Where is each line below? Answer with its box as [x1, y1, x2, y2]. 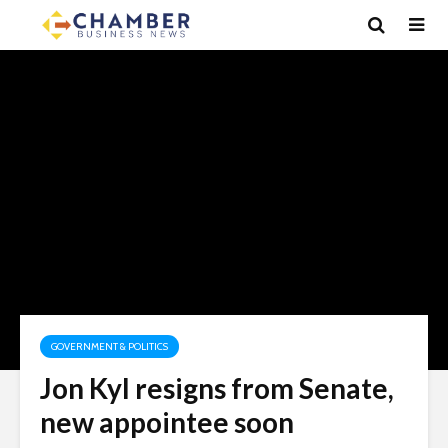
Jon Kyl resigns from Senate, [40, 371, 394, 405]
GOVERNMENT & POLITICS [51, 340, 168, 353]
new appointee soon [40, 405, 294, 439]
